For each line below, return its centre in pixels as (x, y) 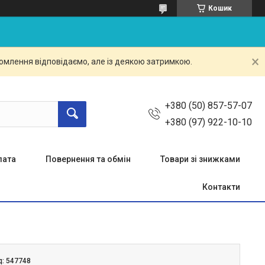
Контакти (221, 187)
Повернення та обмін (88, 159)
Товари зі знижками (200, 159)
